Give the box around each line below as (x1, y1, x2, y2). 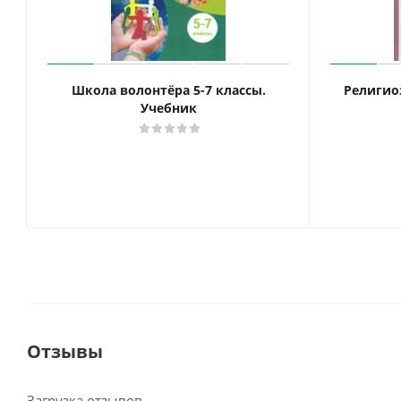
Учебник (140, 99, 197, 117)
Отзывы (27, 339, 103, 364)
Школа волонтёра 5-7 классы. (71, 81, 266, 99)
